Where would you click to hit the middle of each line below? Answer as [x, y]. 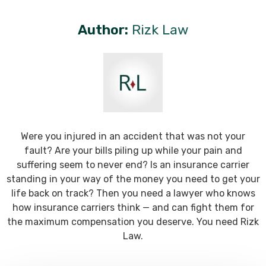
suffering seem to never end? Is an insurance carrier [133, 165]
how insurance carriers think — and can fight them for [133, 208]
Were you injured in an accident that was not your [133, 136]
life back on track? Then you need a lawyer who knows [133, 193]
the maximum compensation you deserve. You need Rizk [133, 222]
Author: [103, 30]
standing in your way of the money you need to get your [133, 179]
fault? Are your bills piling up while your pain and [133, 151]
